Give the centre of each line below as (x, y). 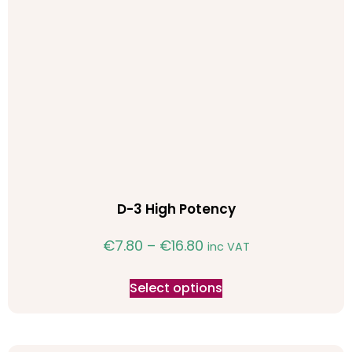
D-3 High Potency (176, 209)
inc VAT (228, 247)
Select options (176, 288)
